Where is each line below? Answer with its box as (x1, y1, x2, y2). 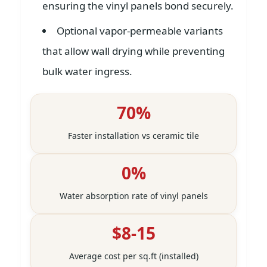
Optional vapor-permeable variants (57, 24, 223, 38)
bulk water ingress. (42, 64, 132, 78)
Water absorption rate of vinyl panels (59, 190, 208, 201)
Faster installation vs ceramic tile (68, 130, 199, 141)
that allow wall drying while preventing (42, 44, 225, 58)
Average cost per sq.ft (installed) (69, 250, 198, 262)
